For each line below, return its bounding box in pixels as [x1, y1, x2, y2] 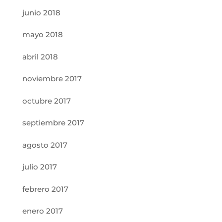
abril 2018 [22, 52, 58, 61]
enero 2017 [22, 206, 63, 216]
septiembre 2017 [22, 118, 84, 127]
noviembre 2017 [22, 74, 82, 83]
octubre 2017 [22, 96, 71, 106]
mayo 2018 [22, 30, 63, 39]
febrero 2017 [22, 184, 68, 194]
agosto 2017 [22, 140, 67, 150]
